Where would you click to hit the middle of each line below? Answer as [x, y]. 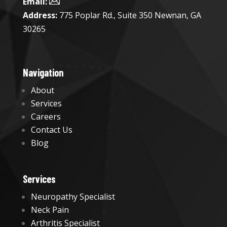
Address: [40, 15]
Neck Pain [50, 210]
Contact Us [51, 130]
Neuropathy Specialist [73, 197]
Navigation [43, 73]
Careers [46, 117]
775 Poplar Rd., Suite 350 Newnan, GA [129, 15]
